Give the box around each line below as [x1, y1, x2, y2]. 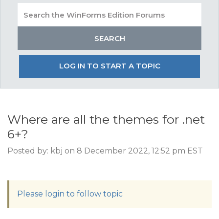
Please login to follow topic [17, 189, 123, 198]
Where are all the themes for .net [7, 112, 205, 127]
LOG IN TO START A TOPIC [59, 61, 160, 70]
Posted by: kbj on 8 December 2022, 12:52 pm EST [7, 146, 203, 155]
